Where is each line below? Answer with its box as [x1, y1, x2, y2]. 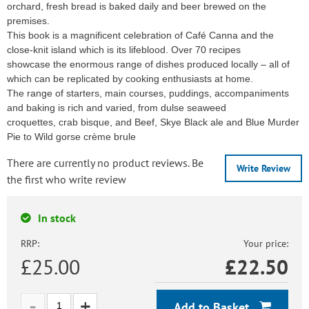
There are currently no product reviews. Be [7, 156, 203, 170]
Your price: [243, 237, 288, 250]
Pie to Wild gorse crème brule [7, 131, 136, 143]
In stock [38, 211, 76, 226]
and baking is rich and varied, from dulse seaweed [7, 102, 226, 114]
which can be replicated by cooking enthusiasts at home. [7, 73, 253, 85]
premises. [7, 15, 50, 27]
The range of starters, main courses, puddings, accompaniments [7, 88, 289, 99]
